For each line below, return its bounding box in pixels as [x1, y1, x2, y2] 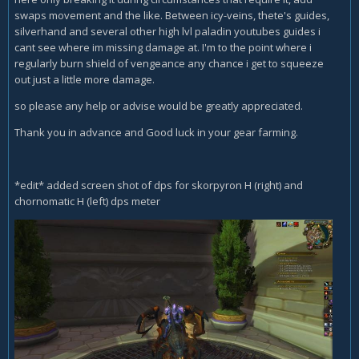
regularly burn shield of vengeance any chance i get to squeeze [14, 56, 324, 71]
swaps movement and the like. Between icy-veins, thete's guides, [14, 8, 329, 22]
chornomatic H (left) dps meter [14, 194, 160, 208]
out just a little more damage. [14, 72, 155, 87]
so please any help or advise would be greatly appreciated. [14, 99, 303, 113]
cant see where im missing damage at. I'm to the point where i [14, 40, 312, 54]
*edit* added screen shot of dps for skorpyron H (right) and [14, 178, 303, 192]
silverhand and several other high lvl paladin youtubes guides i [14, 24, 321, 38]
